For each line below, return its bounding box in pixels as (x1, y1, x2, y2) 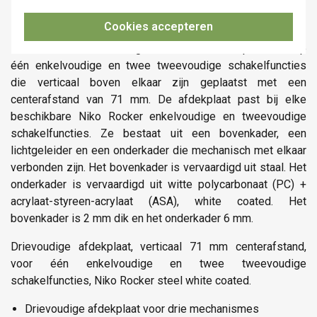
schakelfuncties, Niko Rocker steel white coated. (11, 273, 251, 287)
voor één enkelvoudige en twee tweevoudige (11, 256, 306, 270)
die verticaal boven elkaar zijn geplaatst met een (11, 75, 306, 89)
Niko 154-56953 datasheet (42, 7, 175, 21)
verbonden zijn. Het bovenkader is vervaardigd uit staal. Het (11, 160, 306, 174)
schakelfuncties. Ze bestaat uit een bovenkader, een (11, 126, 306, 140)
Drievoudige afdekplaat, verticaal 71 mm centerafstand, (11, 239, 306, 253)
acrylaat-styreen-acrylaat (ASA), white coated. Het (11, 194, 306, 208)
